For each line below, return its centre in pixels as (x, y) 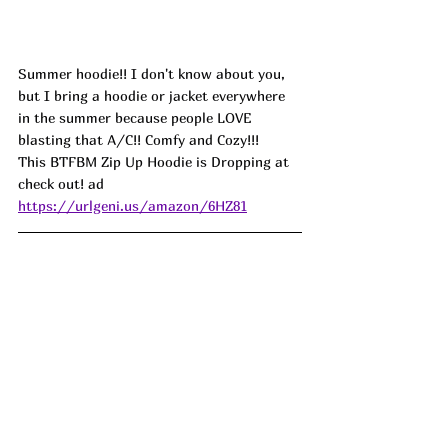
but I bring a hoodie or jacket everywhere (153, 95)
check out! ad (61, 183)
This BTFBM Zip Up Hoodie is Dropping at (155, 161)
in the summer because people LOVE (136, 117)
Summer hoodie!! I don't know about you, (153, 73)
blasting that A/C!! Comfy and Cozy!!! (138, 139)
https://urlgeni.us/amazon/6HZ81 (132, 205)
